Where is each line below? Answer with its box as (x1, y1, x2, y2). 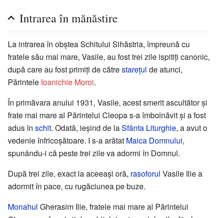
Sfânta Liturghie (122, 122, 176, 134)
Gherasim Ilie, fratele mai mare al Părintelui (38, 201, 188, 213)
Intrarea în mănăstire (19, 10, 118, 26)
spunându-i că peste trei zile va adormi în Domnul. (8, 147, 180, 159)
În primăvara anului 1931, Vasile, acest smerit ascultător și (8, 97, 207, 109)
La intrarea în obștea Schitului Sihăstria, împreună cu (8, 38, 190, 50)
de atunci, (147, 64, 182, 75)
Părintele (8, 76, 41, 88)
